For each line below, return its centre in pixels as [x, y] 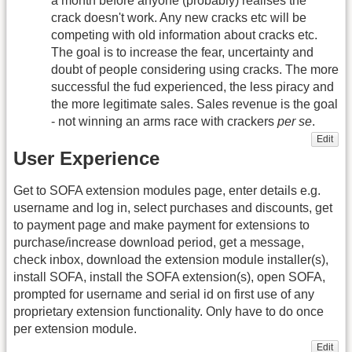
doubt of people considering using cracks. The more [195, 69]
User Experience [86, 159]
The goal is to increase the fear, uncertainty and [182, 52]
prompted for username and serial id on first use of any [164, 295]
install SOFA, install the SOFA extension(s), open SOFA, [169, 277]
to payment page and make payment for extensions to [161, 225]
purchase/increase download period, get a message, [159, 243]
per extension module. [75, 329]
